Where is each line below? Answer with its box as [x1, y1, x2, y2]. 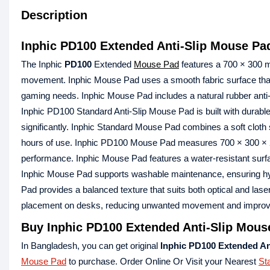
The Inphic [21, 59, 64, 70]
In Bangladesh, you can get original [21, 240, 160, 251]
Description [21, 8, 87, 22]
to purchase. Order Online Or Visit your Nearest [66, 256, 259, 267]
